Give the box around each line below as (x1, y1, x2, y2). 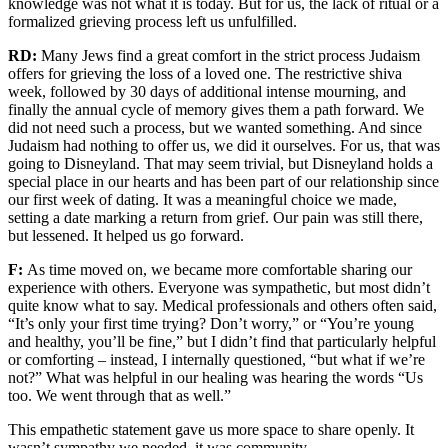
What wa (46, 369, 103, 386)
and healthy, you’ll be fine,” (8, 333, 183, 350)
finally (8, 101, 52, 118)
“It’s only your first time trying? (8, 315, 210, 332)
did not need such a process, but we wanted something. (8, 119, 358, 136)
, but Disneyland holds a (280, 155, 433, 172)
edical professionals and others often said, (176, 297, 437, 314)
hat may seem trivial (154, 155, 280, 172)
